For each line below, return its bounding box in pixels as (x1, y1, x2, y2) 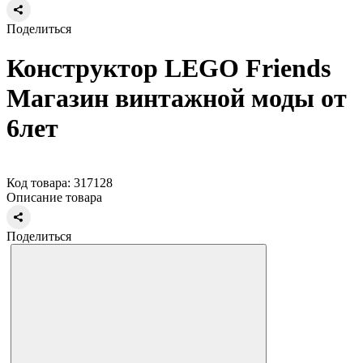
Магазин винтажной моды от (6, 83, 347, 113)
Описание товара (6, 190, 102, 204)
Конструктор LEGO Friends (6, 53, 331, 83)
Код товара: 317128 (6, 175, 113, 190)
